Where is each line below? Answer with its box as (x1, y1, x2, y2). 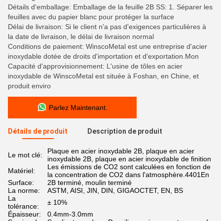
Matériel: (8, 167, 35, 175)
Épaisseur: (8, 210, 41, 218)
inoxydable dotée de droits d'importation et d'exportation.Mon (8, 52, 199, 60)
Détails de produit (8, 127, 68, 135)
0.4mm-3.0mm (47, 210, 93, 218)
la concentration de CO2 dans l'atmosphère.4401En (47, 171, 209, 179)
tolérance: (8, 202, 39, 210)
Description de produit (87, 127, 162, 135)
